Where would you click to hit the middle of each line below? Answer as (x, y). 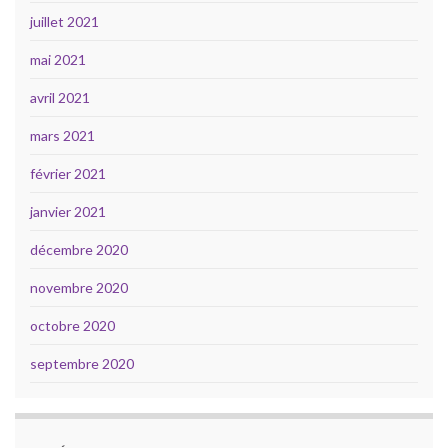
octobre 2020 (72, 325)
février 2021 (68, 173)
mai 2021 (58, 59)
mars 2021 (62, 135)
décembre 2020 (79, 249)
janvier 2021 (68, 211)
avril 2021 (60, 97)
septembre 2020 (82, 363)
